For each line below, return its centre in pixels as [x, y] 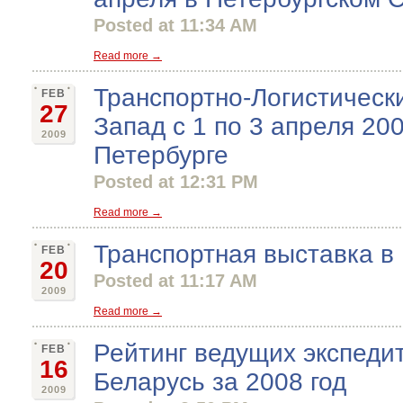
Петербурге [161, 155]
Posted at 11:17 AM [175, 281]
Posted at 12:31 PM [176, 182]
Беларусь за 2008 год [220, 382]
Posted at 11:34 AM [175, 25]
